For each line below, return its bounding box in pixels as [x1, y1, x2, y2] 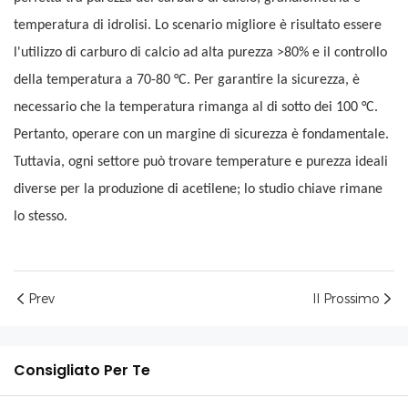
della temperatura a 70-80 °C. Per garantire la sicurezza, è [14, 73, 360, 88]
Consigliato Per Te [14, 360, 150, 382]
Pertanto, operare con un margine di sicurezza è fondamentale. [14, 127, 389, 143]
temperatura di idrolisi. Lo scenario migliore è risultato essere [14, 18, 382, 34]
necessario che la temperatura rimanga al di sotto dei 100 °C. [14, 100, 378, 116]
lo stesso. [14, 209, 67, 225]
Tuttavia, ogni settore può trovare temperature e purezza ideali [14, 155, 388, 170]
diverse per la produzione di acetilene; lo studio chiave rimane [14, 182, 382, 198]
